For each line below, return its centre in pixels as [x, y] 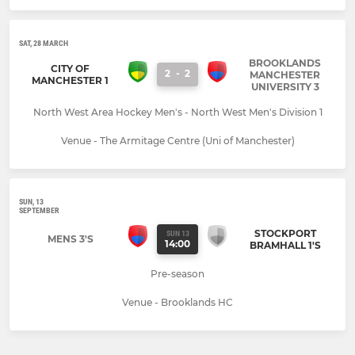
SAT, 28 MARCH [44, 43]
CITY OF [70, 69]
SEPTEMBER [39, 210]
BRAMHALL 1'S [285, 245]
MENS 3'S [70, 239]
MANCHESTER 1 [70, 80]
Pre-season [177, 273]
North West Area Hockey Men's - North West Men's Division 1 [177, 112]
